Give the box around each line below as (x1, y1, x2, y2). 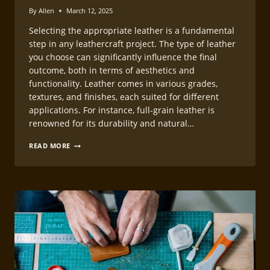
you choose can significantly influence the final (29, 51, 217, 63)
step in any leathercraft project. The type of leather (29, 38, 236, 50)
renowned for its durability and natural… (29, 118, 194, 130)
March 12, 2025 (66, 6, 113, 16)
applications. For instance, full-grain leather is (29, 104, 215, 116)
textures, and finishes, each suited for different (29, 91, 219, 103)
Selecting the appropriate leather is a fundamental (29, 25, 234, 37)
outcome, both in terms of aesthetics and (29, 64, 195, 77)
